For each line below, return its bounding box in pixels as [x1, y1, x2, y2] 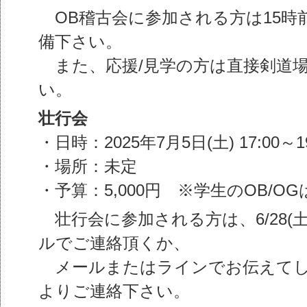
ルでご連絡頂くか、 [38, 234, 190, 252]
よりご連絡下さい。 [38, 282, 190, 300]
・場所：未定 [38, 157, 137, 175]
